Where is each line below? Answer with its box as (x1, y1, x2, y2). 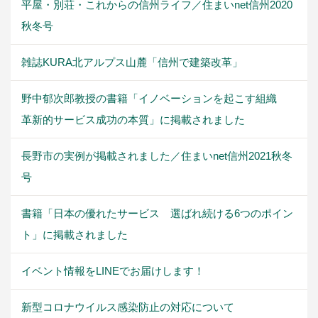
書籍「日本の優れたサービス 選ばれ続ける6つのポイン (21, 207, 293, 219)
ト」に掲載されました (21, 228, 128, 241)
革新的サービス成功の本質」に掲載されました (21, 113, 245, 126)
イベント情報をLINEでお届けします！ (21, 264, 204, 277)
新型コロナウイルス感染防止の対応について (21, 300, 234, 313)
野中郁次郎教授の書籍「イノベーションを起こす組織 (21, 92, 287, 104)
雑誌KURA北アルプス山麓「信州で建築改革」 (21, 55, 243, 68)
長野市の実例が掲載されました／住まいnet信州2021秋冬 (21, 149, 292, 162)
